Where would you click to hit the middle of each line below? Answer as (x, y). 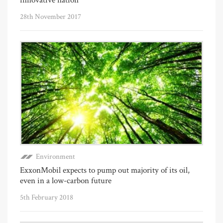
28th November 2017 (51, 16)
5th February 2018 (47, 197)
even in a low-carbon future (66, 180)
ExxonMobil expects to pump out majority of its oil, (105, 170)
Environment (56, 156)
